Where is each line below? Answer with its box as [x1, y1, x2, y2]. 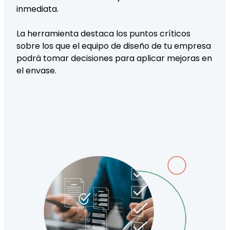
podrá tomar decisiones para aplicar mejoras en [16, 52, 212, 65]
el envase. [16, 65, 56, 77]
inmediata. [16, 3, 59, 15]
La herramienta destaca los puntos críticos [16, 28, 190, 40]
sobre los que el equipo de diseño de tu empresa [16, 40, 211, 52]
